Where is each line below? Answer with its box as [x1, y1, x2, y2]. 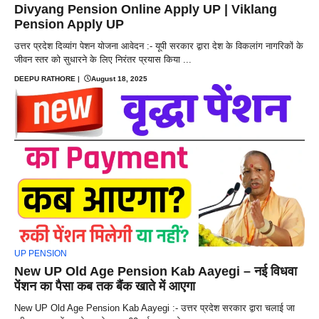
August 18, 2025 [91, 74, 147, 83]
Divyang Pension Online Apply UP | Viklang [14, 1, 277, 16]
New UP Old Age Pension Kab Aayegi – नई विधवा [14, 264, 297, 279]
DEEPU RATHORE [14, 74, 75, 83]
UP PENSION [14, 249, 67, 259]
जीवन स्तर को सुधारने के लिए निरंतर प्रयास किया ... [14, 53, 192, 65]
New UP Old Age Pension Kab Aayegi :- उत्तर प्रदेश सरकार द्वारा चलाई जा [14, 303, 295, 314]
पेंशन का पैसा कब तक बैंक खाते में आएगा [14, 279, 195, 294]
